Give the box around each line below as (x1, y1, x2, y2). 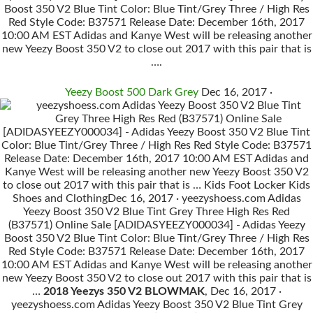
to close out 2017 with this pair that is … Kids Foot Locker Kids (3, 180, 310, 191)
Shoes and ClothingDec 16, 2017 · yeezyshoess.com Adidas (12, 193, 301, 204)
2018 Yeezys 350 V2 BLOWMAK (43, 286, 205, 297)
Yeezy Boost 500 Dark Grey (64, 87, 198, 98)
